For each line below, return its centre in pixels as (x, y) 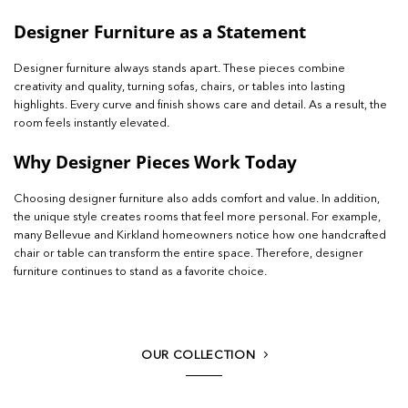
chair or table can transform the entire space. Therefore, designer (189, 253)
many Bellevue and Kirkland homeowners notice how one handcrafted (200, 235)
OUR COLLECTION (199, 356)
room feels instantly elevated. (92, 124)
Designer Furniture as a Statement (160, 32)
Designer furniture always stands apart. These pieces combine (179, 69)
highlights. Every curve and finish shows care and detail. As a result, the (200, 106)
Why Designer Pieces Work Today (155, 161)
